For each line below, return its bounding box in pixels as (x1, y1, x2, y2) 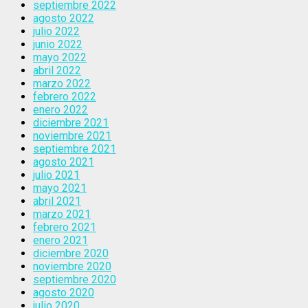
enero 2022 (33, 102, 88, 116)
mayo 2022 (33, 50, 87, 64)
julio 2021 (33, 168, 80, 181)
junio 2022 (33, 37, 82, 51)
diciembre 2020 (33, 246, 109, 260)
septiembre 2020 (33, 272, 116, 286)
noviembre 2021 (33, 129, 111, 142)
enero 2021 (33, 233, 88, 247)
